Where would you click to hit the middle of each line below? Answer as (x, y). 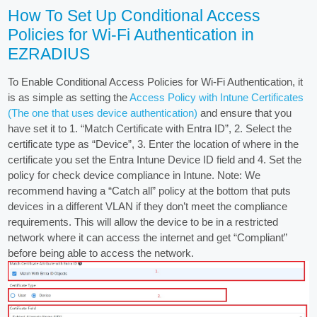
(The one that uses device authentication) (103, 113)
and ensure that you (245, 113)
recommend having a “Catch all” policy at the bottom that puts (150, 191)
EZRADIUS (49, 54)
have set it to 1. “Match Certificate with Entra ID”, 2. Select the (150, 129)
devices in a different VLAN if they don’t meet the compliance (148, 207)
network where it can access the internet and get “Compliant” (148, 238)
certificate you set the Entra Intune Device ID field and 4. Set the (155, 160)
